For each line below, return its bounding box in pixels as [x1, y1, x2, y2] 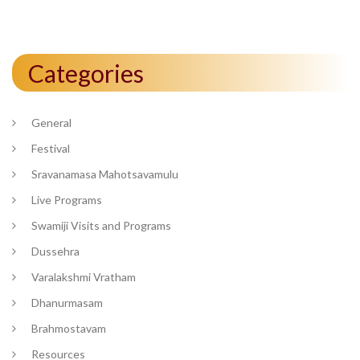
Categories [28, 58, 144, 88]
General [31, 115, 72, 129]
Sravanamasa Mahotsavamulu [31, 166, 178, 181]
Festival [31, 141, 70, 155]
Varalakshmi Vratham [31, 269, 136, 284]
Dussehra [31, 243, 80, 258]
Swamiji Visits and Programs [31, 218, 171, 232]
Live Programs [31, 192, 102, 207]
